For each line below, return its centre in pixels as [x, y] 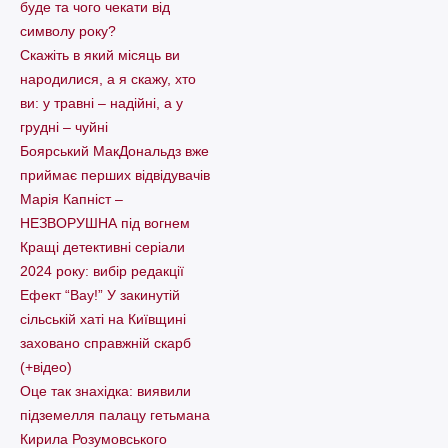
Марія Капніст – [71, 199]
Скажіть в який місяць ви [100, 55]
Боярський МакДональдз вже [114, 151]
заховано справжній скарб [105, 343]
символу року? [68, 31]
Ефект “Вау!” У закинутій [100, 295]
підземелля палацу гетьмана [115, 415]
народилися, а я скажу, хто [108, 79]
